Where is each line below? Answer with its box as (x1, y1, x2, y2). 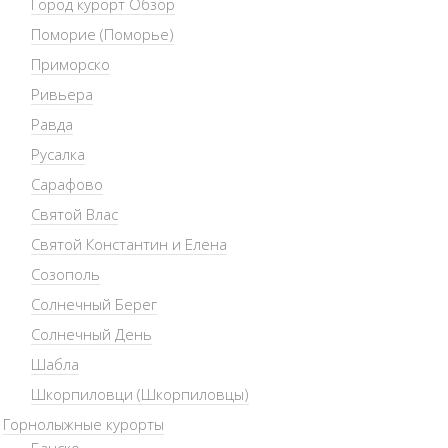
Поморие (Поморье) (30, 24, 174, 44)
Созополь (30, 264, 100, 284)
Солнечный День (30, 324, 152, 344)
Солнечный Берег (30, 294, 157, 314)
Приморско (30, 54, 110, 74)
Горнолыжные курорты (2, 414, 164, 434)
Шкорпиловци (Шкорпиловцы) (30, 384, 249, 404)
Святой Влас (30, 204, 118, 224)
